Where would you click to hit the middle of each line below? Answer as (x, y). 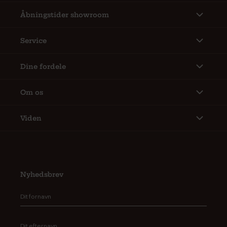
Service (33, 41)
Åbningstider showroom (65, 15)
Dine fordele (43, 67)
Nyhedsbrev (42, 175)
